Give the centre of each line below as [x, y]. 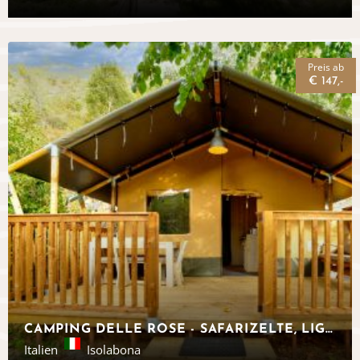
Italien [41, 350]
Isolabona [114, 350]
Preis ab [326, 67]
